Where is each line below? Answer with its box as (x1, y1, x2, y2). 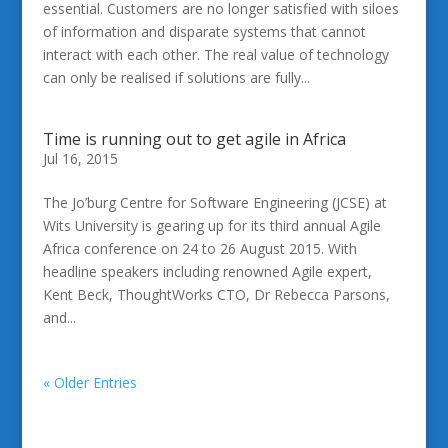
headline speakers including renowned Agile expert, (42, 262, 372, 281)
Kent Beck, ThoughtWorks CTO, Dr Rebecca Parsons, (42, 285, 390, 304)
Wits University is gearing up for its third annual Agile (42, 216, 381, 235)
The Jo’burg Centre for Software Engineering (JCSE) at (42, 193, 387, 212)
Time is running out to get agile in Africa (42, 128, 346, 150)
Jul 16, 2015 (42, 149, 118, 168)
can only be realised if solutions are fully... (42, 68, 310, 87)
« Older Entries (42, 373, 137, 392)
